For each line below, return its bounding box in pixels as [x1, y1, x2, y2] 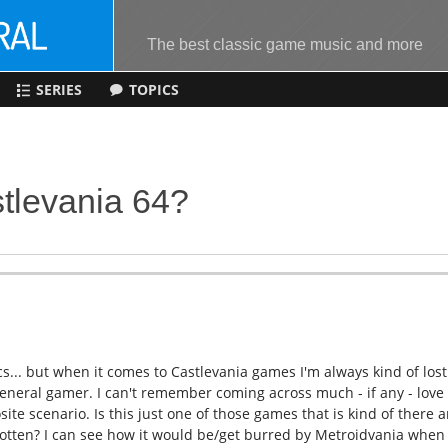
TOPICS [129, 80, 180, 100]
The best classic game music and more [147, 35, 424, 54]
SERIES [35, 80, 82, 100]
